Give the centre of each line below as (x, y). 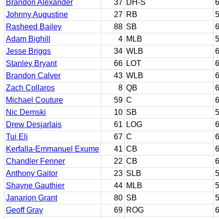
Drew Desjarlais (34, 124)
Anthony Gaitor (32, 173)
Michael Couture (34, 100)
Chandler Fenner (35, 161)
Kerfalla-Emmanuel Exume (53, 149)
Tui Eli (17, 137)
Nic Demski (26, 112)
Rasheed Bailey (34, 27)
